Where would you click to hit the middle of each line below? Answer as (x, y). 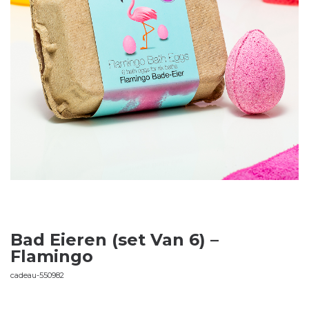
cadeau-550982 (37, 275)
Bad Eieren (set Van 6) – (114, 240)
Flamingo (52, 256)
